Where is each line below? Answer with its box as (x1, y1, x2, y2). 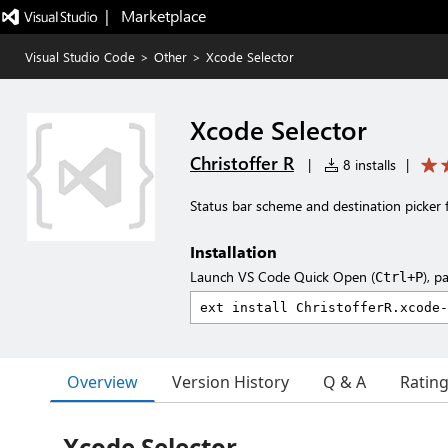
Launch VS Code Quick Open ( (190, 267, 375, 286)
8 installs (339, 155, 396, 174)
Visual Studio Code (25, 48, 135, 65)
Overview (67, 370, 138, 393)
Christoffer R (190, 151, 294, 175)
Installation (190, 241, 277, 262)
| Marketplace (104, 5, 206, 26)
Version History (172, 371, 289, 393)
